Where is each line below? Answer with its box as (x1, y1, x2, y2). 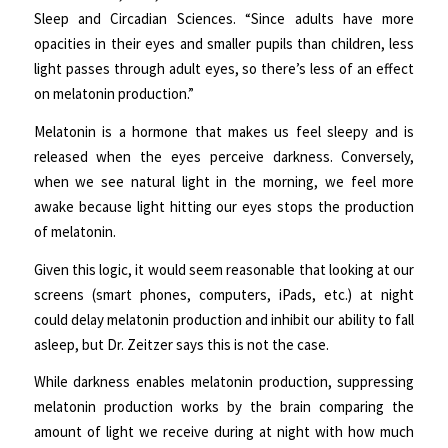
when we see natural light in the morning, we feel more (33, 171, 415, 191)
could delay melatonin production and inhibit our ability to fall (33, 309, 415, 329)
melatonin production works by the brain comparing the (33, 397, 415, 417)
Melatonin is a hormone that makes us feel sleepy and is (33, 121, 415, 141)
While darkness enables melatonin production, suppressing (33, 372, 415, 392)
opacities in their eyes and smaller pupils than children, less (33, 34, 415, 54)
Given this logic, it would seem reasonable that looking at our (33, 259, 415, 279)
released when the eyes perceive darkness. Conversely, (33, 146, 415, 166)
